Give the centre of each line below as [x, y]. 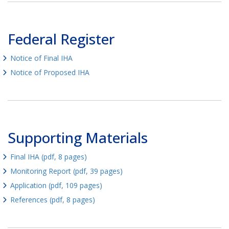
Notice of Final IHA [41, 58]
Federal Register [61, 39]
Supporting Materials [78, 138]
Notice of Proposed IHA [50, 73]
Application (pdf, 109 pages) [56, 186]
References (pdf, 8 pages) [53, 200]
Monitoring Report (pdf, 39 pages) [66, 171]
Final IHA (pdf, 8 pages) [49, 157]
